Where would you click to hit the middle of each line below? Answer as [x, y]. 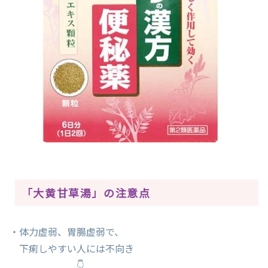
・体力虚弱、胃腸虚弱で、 [67, 232]
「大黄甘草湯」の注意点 [86, 193]
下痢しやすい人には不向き [72, 249]
